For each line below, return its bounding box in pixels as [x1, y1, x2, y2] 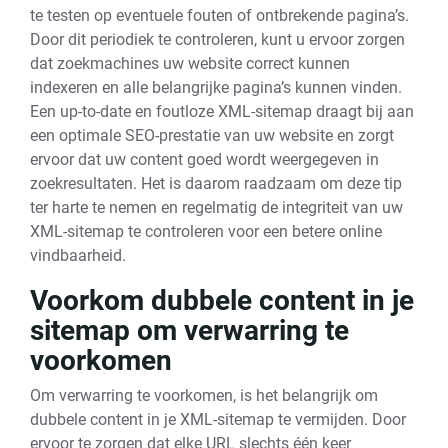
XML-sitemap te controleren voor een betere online [30, 222, 382, 241]
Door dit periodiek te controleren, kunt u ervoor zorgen [30, 30, 405, 49]
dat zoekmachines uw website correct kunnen [30, 54, 350, 73]
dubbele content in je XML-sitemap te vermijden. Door [30, 410, 406, 429]
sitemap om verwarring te [30, 314, 349, 347]
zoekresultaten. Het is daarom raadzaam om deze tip [30, 174, 402, 193]
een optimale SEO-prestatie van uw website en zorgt [30, 126, 394, 145]
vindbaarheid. [30, 246, 126, 265]
